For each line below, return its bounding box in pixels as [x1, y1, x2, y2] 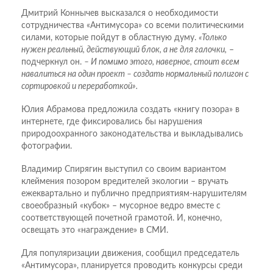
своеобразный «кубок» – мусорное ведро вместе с [21, 202, 221, 211]
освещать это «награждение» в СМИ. [21, 226, 168, 235]
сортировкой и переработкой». [21, 82, 138, 91]
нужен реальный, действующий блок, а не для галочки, [21, 46, 227, 55]
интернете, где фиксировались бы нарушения [21, 118, 202, 127]
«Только [199, 34, 227, 43]
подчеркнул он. [21, 58, 84, 67]
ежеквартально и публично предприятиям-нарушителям [21, 190, 247, 199]
